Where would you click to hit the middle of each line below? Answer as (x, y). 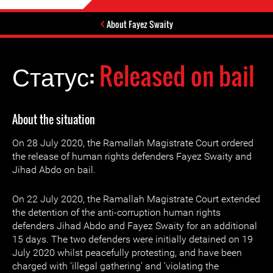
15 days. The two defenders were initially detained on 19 (133, 239)
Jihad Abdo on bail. (54, 170)
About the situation (54, 119)
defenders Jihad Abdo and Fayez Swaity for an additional (135, 226)
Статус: (56, 76)
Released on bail (177, 76)
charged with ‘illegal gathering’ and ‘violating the (115, 266)
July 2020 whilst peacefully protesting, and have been (127, 253)
